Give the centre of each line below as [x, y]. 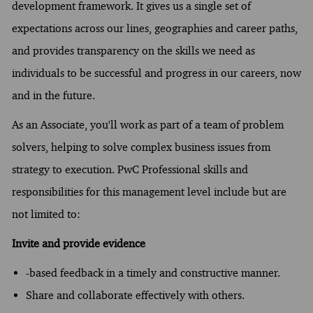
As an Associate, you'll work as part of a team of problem [147, 124]
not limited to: [46, 214]
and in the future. [53, 95]
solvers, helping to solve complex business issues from [141, 147]
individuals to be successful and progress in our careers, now [156, 73]
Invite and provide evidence [78, 243]
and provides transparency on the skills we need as [133, 50]
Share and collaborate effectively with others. [135, 295]
